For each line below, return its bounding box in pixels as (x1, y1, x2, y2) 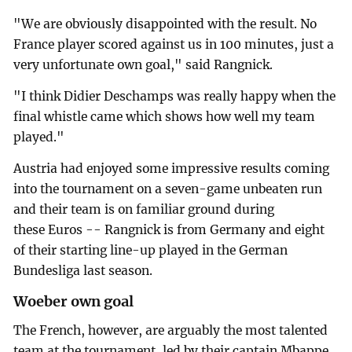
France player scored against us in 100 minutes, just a (13, 37, 335, 53)
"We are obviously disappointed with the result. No (13, 16, 317, 32)
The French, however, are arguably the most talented (13, 323, 328, 339)
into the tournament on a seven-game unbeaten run (13, 181, 323, 196)
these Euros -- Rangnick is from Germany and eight (13, 222, 325, 237)
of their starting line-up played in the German (13, 242, 288, 258)
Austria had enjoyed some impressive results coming (13, 160, 330, 176)
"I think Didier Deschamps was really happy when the (13, 88, 336, 104)
